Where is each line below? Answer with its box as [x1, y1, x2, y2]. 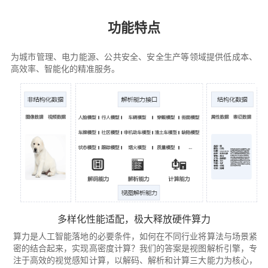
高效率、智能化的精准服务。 [10, 63, 120, 74]
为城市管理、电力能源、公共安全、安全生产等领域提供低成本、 [10, 51, 258, 62]
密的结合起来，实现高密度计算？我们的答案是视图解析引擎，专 [13, 243, 257, 253]
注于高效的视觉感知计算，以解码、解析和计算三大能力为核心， [13, 255, 257, 265]
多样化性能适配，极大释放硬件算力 [57, 214, 211, 224]
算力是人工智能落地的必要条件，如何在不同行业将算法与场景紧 [13, 231, 257, 241]
